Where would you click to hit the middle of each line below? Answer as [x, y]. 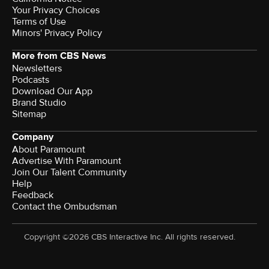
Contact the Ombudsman [65, 207]
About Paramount [49, 150]
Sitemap [29, 114]
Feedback [33, 195]
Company [33, 137]
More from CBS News [59, 56]
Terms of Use [39, 22]
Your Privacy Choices [56, 11]
